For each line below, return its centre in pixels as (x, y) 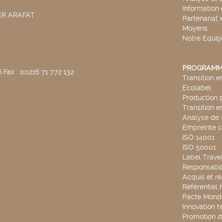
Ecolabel (196, 88)
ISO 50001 (199, 147)
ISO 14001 (198, 137)
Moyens (195, 28)
